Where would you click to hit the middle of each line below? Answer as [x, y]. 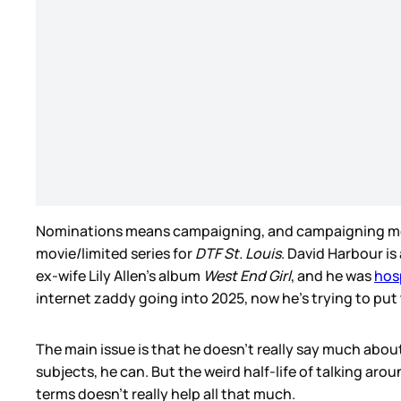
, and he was [333, 276]
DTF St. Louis [238, 254]
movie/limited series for [115, 254]
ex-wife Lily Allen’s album [119, 276]
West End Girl [247, 276]
